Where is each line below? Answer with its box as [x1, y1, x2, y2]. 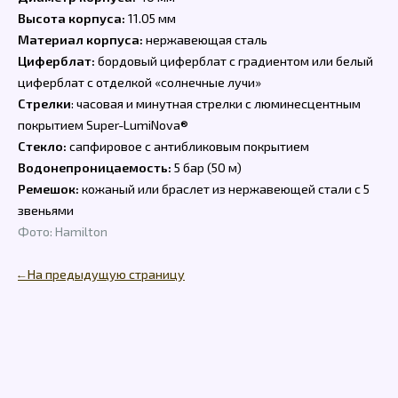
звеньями [18, 203, 74, 219]
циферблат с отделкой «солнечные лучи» [18, 75, 261, 91]
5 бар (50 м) [171, 160, 242, 176]
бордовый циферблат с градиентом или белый [95, 53, 373, 69]
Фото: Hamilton [18, 224, 107, 240]
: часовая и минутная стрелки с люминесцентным [71, 96, 361, 112]
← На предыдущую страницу [18, 267, 185, 283]
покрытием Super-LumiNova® [18, 117, 188, 133]
